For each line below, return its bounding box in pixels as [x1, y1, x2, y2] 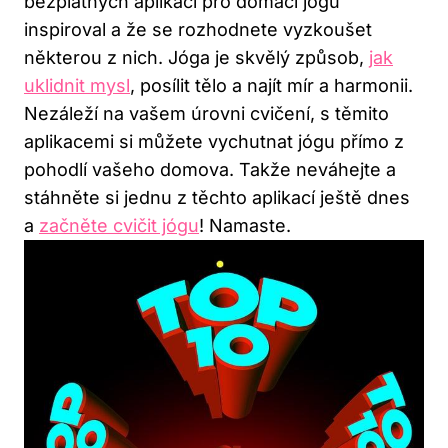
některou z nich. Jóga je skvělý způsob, [24, 46, 369, 68]
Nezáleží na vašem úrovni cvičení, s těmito [24, 102, 389, 124]
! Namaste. [199, 214, 291, 236]
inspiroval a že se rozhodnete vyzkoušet [24, 18, 372, 40]
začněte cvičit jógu [39, 214, 199, 236]
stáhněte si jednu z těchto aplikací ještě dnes [24, 186, 410, 208]
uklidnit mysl [24, 74, 130, 96]
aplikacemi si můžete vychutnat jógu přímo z [24, 130, 404, 152]
